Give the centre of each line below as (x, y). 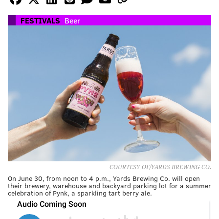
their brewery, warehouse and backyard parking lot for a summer (109, 185)
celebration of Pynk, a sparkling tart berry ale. (80, 193)
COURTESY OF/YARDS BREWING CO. (160, 167)
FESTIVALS (40, 21)
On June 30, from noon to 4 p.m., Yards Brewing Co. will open (104, 178)
